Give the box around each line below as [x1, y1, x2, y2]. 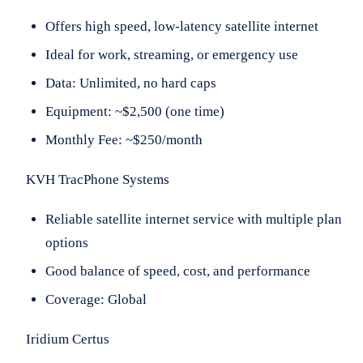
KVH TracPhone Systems [26, 172, 169, 188]
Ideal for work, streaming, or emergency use [45, 47, 298, 63]
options [45, 235, 88, 251]
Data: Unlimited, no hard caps [45, 75, 216, 92]
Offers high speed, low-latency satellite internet [45, 19, 318, 35]
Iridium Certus [26, 331, 109, 348]
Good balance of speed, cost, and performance [45, 263, 310, 280]
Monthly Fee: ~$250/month [45, 132, 203, 148]
